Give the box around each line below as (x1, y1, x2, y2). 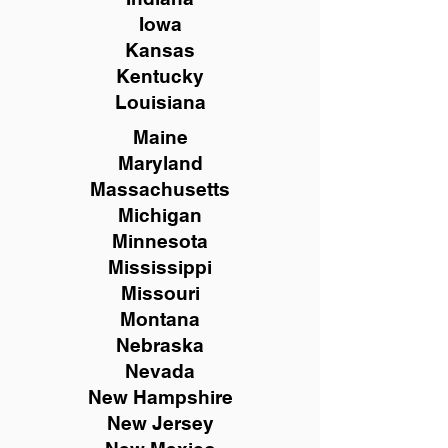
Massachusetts (90, 178, 230, 200)
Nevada (125, 360, 195, 382)
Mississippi (108, 256, 212, 278)
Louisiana (114, 91, 206, 113)
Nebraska (116, 334, 204, 356)
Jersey (151, 412, 214, 434)
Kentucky (116, 65, 204, 87)
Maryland (117, 152, 203, 174)
